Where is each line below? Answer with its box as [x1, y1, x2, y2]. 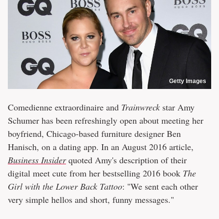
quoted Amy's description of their [66, 154, 187, 166]
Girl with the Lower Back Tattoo [8, 180, 122, 193]
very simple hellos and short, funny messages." [8, 194, 174, 206]
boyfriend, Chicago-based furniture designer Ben [8, 128, 181, 140]
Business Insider [8, 154, 66, 166]
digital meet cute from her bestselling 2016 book [8, 167, 183, 179]
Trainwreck [121, 101, 160, 113]
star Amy [160, 101, 195, 113]
